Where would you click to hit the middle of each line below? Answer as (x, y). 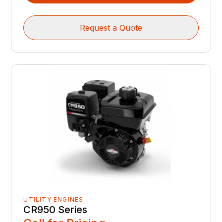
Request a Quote (111, 28)
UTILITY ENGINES (54, 199)
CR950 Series (55, 209)
